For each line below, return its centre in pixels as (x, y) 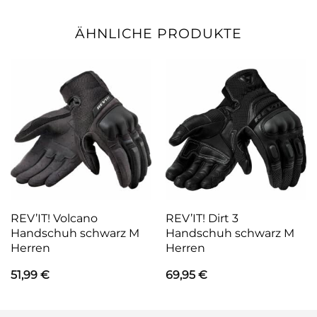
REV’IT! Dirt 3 (202, 218)
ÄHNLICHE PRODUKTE (158, 34)
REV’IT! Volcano (54, 218)
